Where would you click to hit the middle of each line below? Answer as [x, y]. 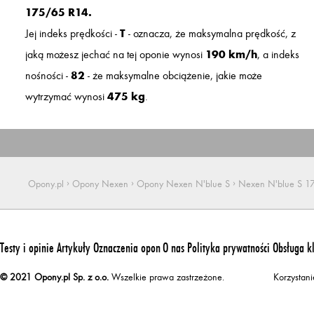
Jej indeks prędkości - [73, 33]
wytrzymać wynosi [66, 96]
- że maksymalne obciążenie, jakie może [173, 75]
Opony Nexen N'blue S [183, 184]
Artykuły [73, 248]
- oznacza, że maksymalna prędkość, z [211, 33]
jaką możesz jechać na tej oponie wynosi [115, 54]
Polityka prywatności [228, 248]
